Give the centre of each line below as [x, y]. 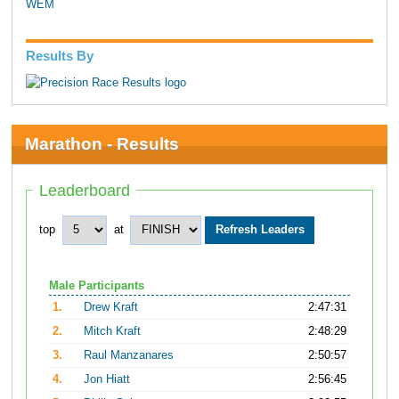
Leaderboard [85, 190]
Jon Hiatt [107, 379]
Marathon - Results [102, 144]
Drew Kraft [111, 307]
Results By [59, 56]
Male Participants [97, 285]
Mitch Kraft [113, 331]
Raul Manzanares [129, 355]
